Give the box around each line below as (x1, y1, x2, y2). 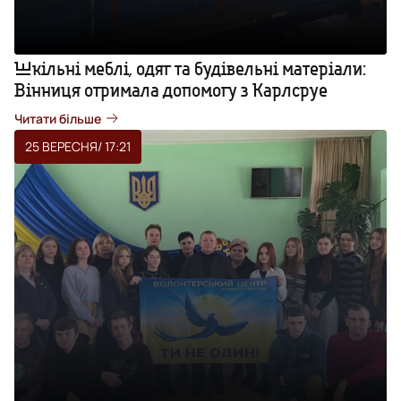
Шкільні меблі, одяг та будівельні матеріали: (14, 56, 366, 80)
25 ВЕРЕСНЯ (25, 137, 98, 155)
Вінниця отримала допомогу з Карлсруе (14, 78, 328, 101)
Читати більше (14, 109, 101, 127)
